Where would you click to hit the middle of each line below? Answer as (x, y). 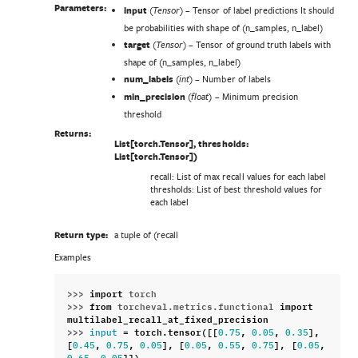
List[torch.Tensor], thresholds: (181, 144)
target (137, 44)
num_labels (149, 79)
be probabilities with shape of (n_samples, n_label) (223, 27)
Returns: (72, 133)
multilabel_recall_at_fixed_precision (168, 318)
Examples (72, 257)
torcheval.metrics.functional (196, 305)
